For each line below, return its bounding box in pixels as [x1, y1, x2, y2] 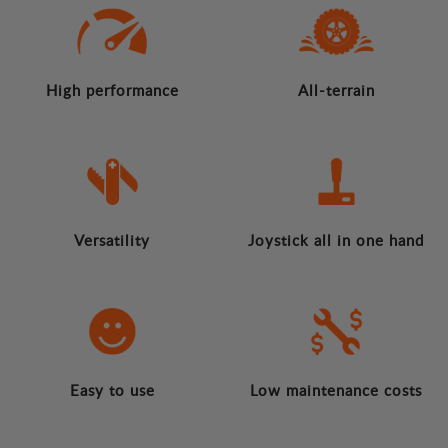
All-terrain [297, 80, 375, 101]
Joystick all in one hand [248, 230, 424, 251]
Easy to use [69, 380, 155, 401]
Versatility [74, 230, 150, 251]
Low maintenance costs [250, 380, 422, 401]
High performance [45, 80, 179, 101]
